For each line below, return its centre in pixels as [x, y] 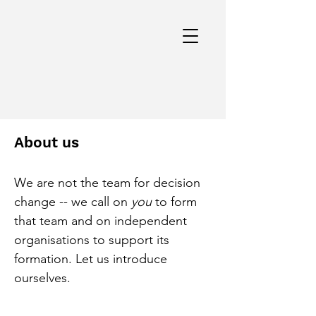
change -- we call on [73, 202]
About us [47, 142]
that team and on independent [101, 221]
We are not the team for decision [107, 183]
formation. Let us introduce [91, 259]
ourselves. [42, 278]
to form [174, 202]
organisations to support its [92, 240]
